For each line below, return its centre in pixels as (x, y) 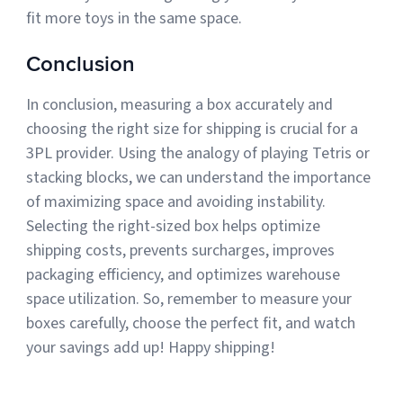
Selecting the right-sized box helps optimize (174, 226)
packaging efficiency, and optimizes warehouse (184, 274)
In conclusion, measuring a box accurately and (180, 104)
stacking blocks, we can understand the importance (199, 177)
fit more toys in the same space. (134, 18)
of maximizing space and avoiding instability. (176, 201)
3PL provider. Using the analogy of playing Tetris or (198, 153)
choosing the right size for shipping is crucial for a (193, 129)
